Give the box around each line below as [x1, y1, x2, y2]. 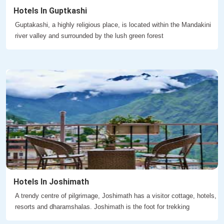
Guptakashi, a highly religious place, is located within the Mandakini [15, 21, 211, 29]
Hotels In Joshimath [13, 177, 89, 187]
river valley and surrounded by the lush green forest [15, 32, 163, 40]
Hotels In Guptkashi [13, 6, 87, 16]
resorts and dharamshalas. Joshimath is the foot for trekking [15, 203, 189, 211]
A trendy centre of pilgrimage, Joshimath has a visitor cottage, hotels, [15, 192, 216, 200]
